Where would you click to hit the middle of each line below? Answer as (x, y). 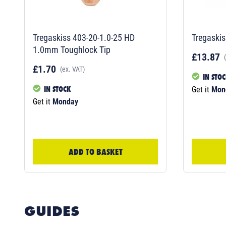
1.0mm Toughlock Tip (72, 49)
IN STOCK (58, 89)
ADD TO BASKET (95, 151)
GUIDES (52, 211)
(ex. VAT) (72, 69)
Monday (65, 101)
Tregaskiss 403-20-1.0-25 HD (84, 37)
